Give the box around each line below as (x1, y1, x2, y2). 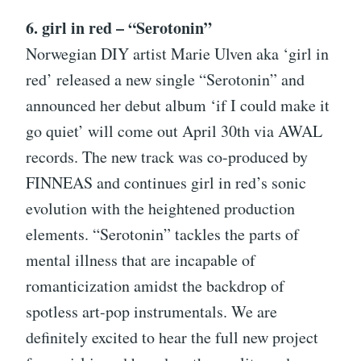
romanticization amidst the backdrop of (26, 275, 284, 297)
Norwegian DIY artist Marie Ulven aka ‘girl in (26, 43, 329, 65)
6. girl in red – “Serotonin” (26, 16, 212, 40)
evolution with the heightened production (26, 197, 295, 220)
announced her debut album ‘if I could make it (26, 94, 330, 117)
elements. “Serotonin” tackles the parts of (26, 223, 299, 246)
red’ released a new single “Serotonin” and (26, 68, 305, 91)
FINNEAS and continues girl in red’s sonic (26, 172, 306, 194)
